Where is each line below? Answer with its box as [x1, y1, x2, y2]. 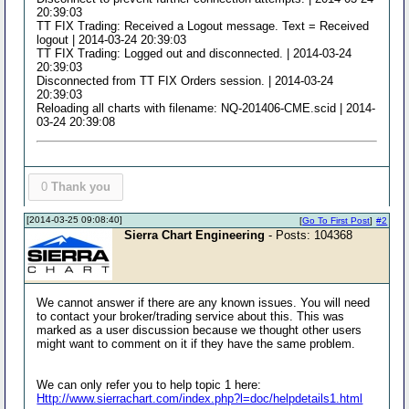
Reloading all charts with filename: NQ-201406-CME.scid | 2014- [37, 101, 376, 115]
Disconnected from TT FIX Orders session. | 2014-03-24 [37, 74, 334, 88]
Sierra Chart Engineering [124, 227, 266, 242]
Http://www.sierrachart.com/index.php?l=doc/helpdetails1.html [37, 391, 363, 405]
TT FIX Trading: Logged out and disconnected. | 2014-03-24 [37, 47, 352, 60]
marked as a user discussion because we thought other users [37, 322, 362, 337]
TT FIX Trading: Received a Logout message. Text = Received [37, 19, 370, 33]
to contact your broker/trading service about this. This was [37, 309, 345, 323]
